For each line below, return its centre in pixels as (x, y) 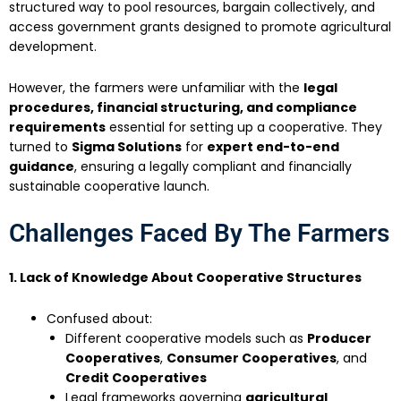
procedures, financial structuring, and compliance (183, 108)
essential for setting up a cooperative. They (244, 128)
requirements (57, 128)
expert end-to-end (273, 147)
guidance (42, 167)
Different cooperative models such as (186, 339)
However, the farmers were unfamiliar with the (156, 88)
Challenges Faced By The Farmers (199, 233)
